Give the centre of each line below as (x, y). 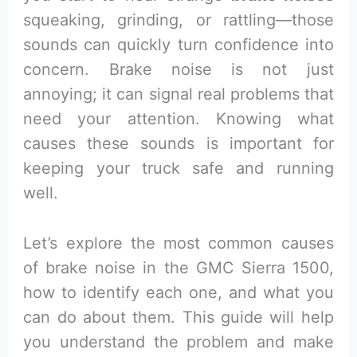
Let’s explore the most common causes (178, 243)
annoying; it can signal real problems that (178, 94)
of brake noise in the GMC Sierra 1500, (178, 267)
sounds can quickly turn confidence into (178, 44)
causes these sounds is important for (178, 143)
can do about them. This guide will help (178, 317)
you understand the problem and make (178, 341)
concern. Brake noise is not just (178, 69)
